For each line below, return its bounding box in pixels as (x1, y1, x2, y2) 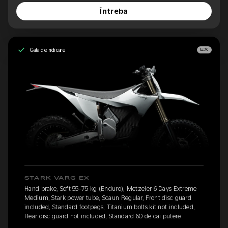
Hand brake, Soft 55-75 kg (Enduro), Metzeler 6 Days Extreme (24, 185, 197, 193)
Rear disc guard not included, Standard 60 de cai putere (24, 213, 181, 220)
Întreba (100, 7, 128, 16)
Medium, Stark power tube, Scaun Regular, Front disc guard (24, 194, 192, 202)
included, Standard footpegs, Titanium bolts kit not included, (24, 204, 195, 211)
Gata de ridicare (30, 46, 66, 53)
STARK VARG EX (24, 176, 90, 181)
